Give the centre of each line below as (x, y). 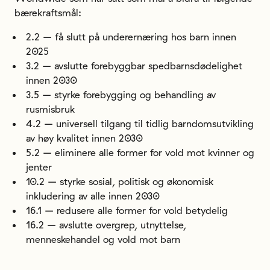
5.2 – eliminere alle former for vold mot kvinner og (140, 152)
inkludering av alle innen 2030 (93, 196)
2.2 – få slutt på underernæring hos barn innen (131, 36)
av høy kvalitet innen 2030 (85, 138)
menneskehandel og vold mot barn (103, 239)
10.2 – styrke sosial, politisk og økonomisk (120, 181)
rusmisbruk (51, 109)
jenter (39, 167)
